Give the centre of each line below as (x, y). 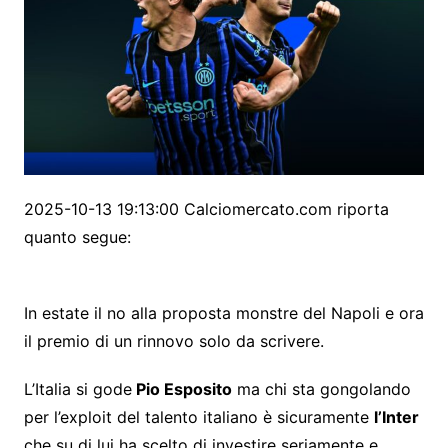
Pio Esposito (181, 389)
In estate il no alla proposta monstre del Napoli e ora (223, 313)
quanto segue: (77, 237)
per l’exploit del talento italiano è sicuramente (198, 417)
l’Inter (396, 417)
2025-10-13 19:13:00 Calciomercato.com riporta (206, 209)
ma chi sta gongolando (321, 389)
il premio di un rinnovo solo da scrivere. (173, 341)
